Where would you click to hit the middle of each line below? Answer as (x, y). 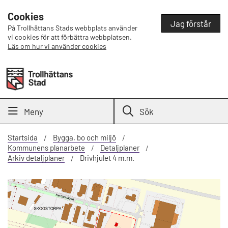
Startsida (23, 137)
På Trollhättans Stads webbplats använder (73, 28)
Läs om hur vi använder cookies (57, 46)
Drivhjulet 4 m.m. (107, 158)
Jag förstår (191, 23)
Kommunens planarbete (46, 148)
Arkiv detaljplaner (36, 158)
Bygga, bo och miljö (84, 137)
